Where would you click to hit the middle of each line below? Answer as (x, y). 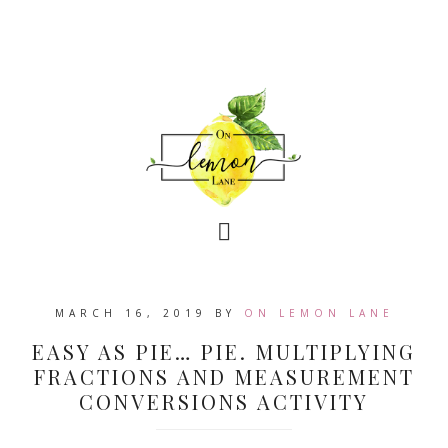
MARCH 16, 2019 (130, 313)
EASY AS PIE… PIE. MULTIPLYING (224, 351)
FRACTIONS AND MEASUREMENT (224, 376)
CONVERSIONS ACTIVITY (224, 401)
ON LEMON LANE (318, 313)
